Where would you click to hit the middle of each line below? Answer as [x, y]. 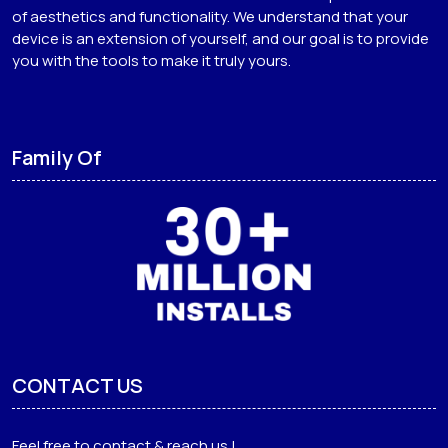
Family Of [57, 158]
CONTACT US [77, 386]
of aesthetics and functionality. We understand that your [210, 17]
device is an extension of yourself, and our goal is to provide [220, 39]
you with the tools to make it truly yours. [151, 61]
